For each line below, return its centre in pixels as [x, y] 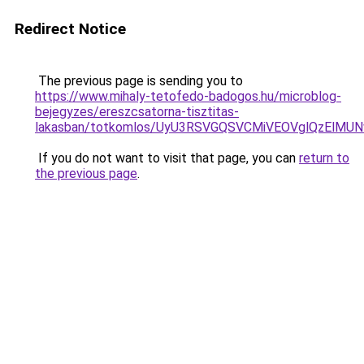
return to [324, 158]
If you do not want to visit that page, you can [167, 158]
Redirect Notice [70, 29]
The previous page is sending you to [139, 81]
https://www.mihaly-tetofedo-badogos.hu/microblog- [188, 96]
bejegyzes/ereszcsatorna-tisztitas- [137, 112]
